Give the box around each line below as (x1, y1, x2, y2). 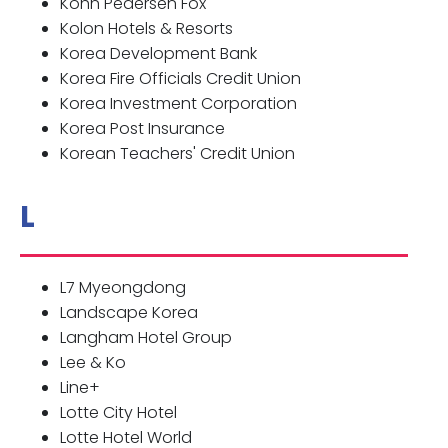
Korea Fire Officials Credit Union (60, 67, 301, 91)
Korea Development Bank (60, 42, 257, 66)
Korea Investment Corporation (60, 92, 297, 116)
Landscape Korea (60, 301, 198, 325)
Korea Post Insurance (60, 117, 225, 141)
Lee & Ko (60, 351, 126, 375)
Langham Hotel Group (60, 326, 232, 350)
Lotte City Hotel (60, 401, 177, 425)
